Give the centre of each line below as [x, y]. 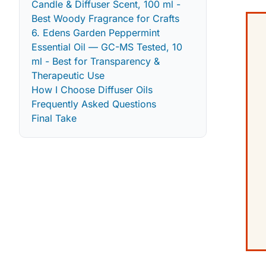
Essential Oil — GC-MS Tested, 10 [107, 47]
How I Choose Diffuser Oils [92, 89]
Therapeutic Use [68, 75]
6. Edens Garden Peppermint [96, 32]
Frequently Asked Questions [94, 104]
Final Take [54, 118]
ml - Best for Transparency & [96, 61]
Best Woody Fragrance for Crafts [105, 18]
